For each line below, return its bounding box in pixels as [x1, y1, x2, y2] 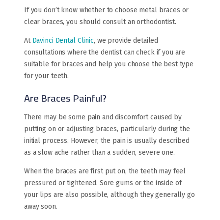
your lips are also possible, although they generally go [24, 191, 195, 199]
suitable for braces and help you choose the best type [24, 60, 194, 69]
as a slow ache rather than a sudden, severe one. [24, 148, 175, 157]
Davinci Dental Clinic [32, 36, 94, 45]
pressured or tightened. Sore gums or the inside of [24, 179, 182, 188]
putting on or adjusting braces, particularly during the [24, 125, 190, 134]
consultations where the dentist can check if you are [24, 48, 186, 57]
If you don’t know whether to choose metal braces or [24, 6, 189, 15]
